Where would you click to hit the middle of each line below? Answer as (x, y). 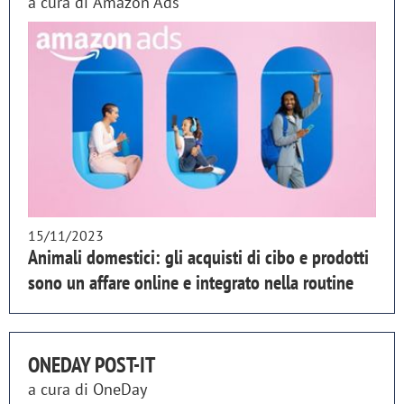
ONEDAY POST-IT (92, 365)
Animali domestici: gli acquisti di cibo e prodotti (198, 257)
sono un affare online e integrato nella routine (191, 283)
